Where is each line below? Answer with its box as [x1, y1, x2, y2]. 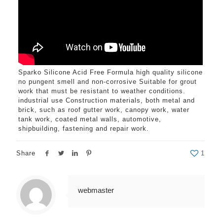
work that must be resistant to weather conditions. [18, 87, 185, 95]
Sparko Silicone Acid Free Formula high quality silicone [18, 69, 203, 76]
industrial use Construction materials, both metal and [18, 97, 195, 104]
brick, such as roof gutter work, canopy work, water [18, 106, 189, 113]
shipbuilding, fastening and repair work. [18, 125, 149, 132]
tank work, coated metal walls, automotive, [18, 115, 161, 123]
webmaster [78, 186, 114, 194]
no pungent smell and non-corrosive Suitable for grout [18, 78, 197, 85]
